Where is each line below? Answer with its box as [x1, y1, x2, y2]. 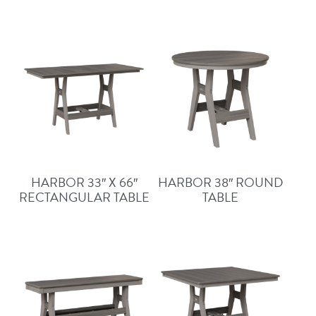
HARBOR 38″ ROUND [158, 173, 284, 192]
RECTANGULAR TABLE [18, 188, 150, 207]
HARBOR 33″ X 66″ [30, 173, 138, 192]
